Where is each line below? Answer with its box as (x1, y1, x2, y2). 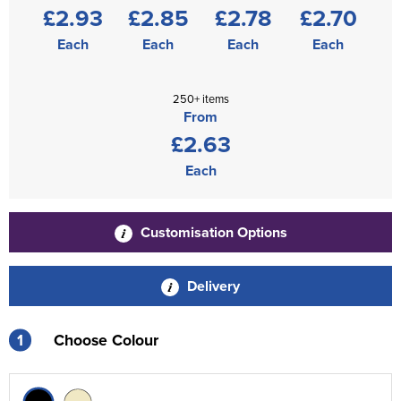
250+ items (172, 90, 229, 107)
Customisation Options (136, 222, 287, 243)
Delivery (183, 276, 240, 296)
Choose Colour (54, 328, 158, 351)
